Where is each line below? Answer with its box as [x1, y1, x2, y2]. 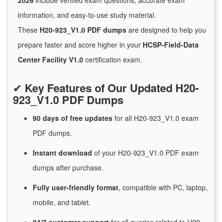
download [58, 148, 94, 158]
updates [85, 113, 114, 123]
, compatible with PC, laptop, [118, 182, 208, 193]
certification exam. [83, 55, 142, 65]
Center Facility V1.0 [18, 55, 83, 65]
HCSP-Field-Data [143, 40, 199, 50]
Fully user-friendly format [33, 182, 118, 193]
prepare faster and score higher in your [18, 40, 143, 50]
